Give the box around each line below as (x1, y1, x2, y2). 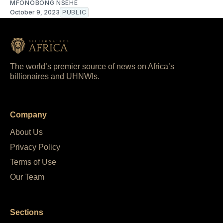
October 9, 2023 (10, 8, 60, 16)
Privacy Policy (10, 143, 60, 152)
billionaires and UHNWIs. (10, 72, 100, 81)
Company (10, 111, 47, 119)
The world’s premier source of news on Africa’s (10, 62, 174, 71)
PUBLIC (62, 8, 87, 16)
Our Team (10, 173, 44, 182)
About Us (10, 128, 43, 137)
